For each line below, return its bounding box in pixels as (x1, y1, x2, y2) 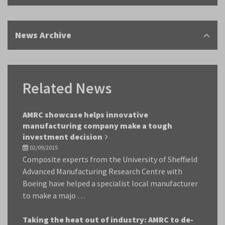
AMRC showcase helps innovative (23, 109, 148, 120)
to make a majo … (23, 190, 85, 200)
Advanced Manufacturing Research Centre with (23, 166, 182, 176)
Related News (23, 78, 111, 97)
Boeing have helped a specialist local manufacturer (23, 178, 198, 188)
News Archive (15, 29, 71, 41)
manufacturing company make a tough (23, 121, 172, 131)
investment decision (23, 132, 102, 142)
